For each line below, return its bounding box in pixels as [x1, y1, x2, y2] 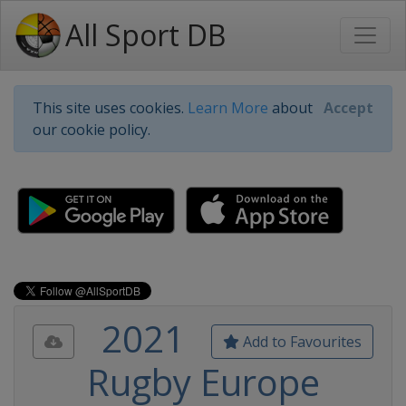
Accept [324, 98, 373, 118]
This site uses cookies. [33, 98, 188, 118]
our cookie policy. [33, 120, 150, 140]
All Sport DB [65, 15, 226, 54]
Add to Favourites [239, 332, 362, 352]
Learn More [188, 98, 268, 118]
